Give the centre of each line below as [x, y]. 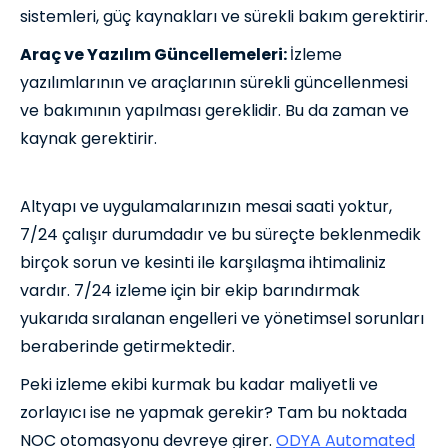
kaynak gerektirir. [88, 139]
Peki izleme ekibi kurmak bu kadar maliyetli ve [199, 385]
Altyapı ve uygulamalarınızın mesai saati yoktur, [206, 207]
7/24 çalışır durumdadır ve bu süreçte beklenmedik [220, 235]
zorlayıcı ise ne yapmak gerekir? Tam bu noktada [213, 413]
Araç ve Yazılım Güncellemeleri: [155, 55]
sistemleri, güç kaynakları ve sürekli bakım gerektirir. [224, 17]
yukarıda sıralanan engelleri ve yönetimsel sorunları [222, 319]
